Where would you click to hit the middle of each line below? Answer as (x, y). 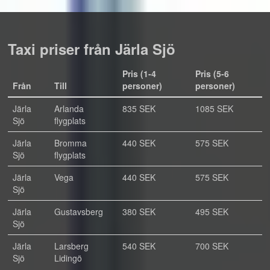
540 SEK (139, 246)
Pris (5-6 (212, 74)
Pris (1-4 (139, 74)
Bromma (71, 143)
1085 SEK (214, 108)
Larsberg (71, 246)
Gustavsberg (79, 212)
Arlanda (69, 108)
